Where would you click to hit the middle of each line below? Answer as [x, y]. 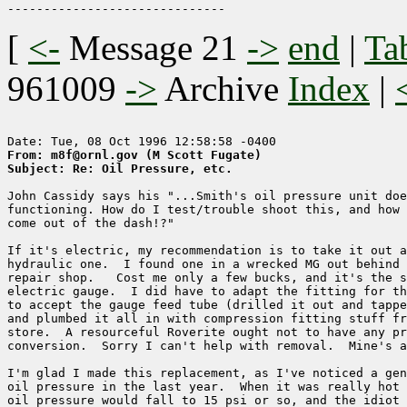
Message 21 [154, 48]
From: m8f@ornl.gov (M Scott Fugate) [134, 155]
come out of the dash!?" [91, 223]
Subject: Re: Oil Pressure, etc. [120, 169]
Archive [223, 89]
